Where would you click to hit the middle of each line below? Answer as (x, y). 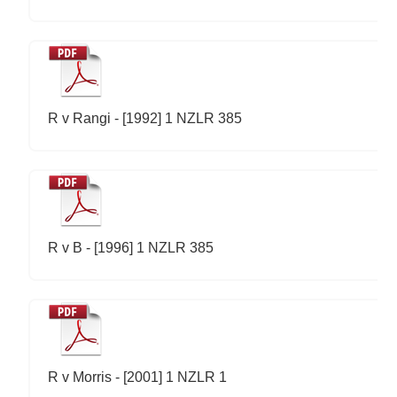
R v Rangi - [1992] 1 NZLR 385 (145, 118)
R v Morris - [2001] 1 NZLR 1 (138, 377)
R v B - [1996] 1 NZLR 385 (131, 248)
